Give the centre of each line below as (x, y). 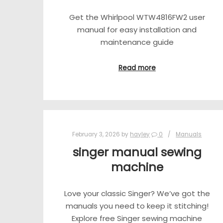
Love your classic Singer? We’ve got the (137, 193)
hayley (140, 134)
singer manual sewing (137, 152)
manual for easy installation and (137, 30)
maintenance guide (137, 42)
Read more (137, 68)
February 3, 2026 (96, 134)
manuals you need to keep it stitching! (137, 206)
